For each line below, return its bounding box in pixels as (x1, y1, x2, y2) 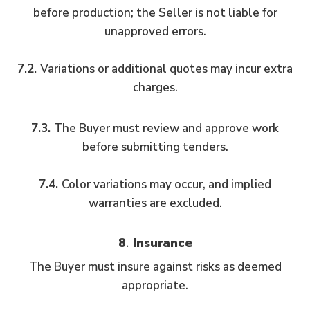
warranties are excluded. (88, 194, 222, 211)
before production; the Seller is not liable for (33, 4, 277, 21)
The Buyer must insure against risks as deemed (28, 259, 282, 275)
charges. (132, 79, 178, 95)
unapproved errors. (104, 23, 206, 39)
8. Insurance (118, 233, 192, 252)
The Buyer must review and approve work (54, 120, 279, 136)
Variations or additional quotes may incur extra (40, 60, 293, 77)
